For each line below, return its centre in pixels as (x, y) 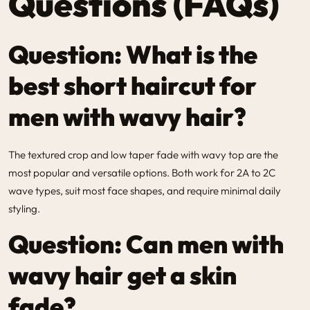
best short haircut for (133, 85)
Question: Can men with (146, 244)
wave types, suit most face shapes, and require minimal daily (145, 190)
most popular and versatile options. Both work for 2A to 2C (142, 172)
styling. (24, 208)
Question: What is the (133, 54)
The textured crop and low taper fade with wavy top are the (143, 154)
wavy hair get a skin (122, 275)
